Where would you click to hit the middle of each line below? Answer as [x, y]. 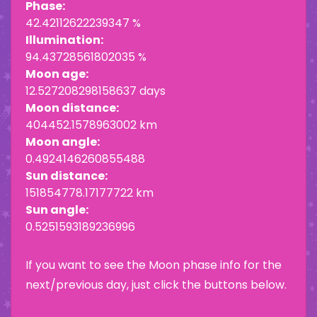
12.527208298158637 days [96, 91]
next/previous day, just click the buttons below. [156, 285]
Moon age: [57, 74]
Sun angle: [57, 210]
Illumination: [64, 40]
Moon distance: [72, 108]
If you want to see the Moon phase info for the [154, 265]
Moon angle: [63, 142]
